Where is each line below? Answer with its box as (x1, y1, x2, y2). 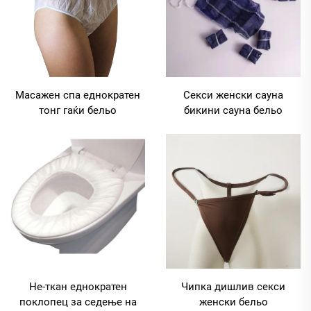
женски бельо (199, 295, 268, 308)
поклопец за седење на (19, 295, 137, 308)
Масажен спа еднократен (15, 89, 140, 102)
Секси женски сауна (183, 89, 283, 102)
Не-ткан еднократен (28, 280, 127, 293)
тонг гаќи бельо (39, 104, 117, 117)
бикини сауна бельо (184, 104, 283, 117)
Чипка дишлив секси (181, 280, 285, 293)
